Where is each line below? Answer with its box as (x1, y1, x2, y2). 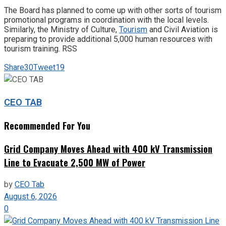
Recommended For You (4, 119, 90, 133)
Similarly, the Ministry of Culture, (4, 24, 119, 34)
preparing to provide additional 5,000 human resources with (4, 34, 212, 44)
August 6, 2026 (4, 190, 57, 203)
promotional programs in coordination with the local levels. (4, 15, 209, 25)
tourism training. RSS (4, 43, 77, 53)
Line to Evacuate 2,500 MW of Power (4, 155, 145, 169)
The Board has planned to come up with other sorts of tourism (4, 5, 221, 15)
